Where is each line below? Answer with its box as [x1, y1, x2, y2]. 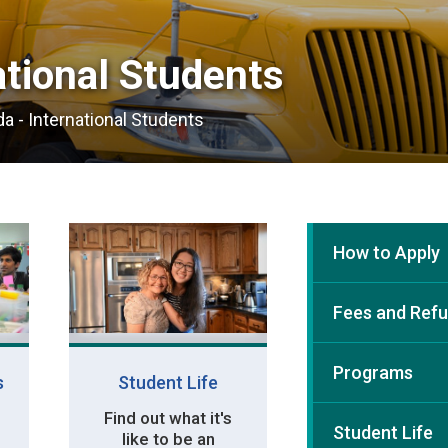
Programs [333, 361, 414, 383]
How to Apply [333, 241, 441, 263]
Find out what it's [104, 407, 233, 428]
